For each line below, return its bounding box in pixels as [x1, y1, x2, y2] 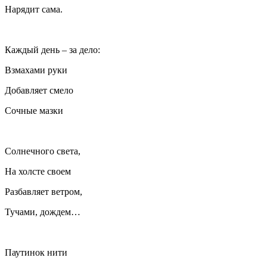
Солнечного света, [5, 146, 83, 157]
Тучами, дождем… [5, 207, 88, 218]
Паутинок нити [5, 247, 67, 258]
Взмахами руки [5, 65, 67, 76]
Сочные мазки [5, 105, 63, 116]
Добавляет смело [5, 85, 73, 96]
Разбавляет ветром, [5, 187, 89, 197]
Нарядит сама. [5, 4, 63, 15]
